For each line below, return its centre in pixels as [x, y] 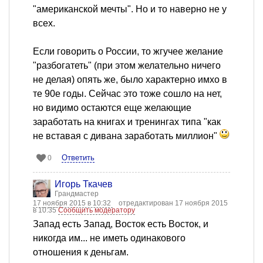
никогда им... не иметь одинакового [109, 238]
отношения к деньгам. [81, 252]
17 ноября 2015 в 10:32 [73, 203]
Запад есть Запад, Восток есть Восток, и [121, 224]
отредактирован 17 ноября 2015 [173, 203]
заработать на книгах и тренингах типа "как [127, 122]
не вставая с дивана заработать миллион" [126, 136]
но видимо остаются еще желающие [112, 108]
